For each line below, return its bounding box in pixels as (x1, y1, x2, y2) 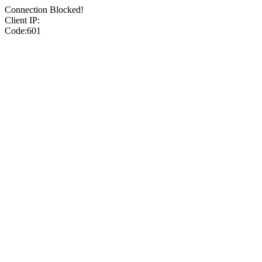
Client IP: (5, 15, 40, 25)
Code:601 (5, 26, 41, 36)
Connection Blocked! (5, 5, 84, 15)
